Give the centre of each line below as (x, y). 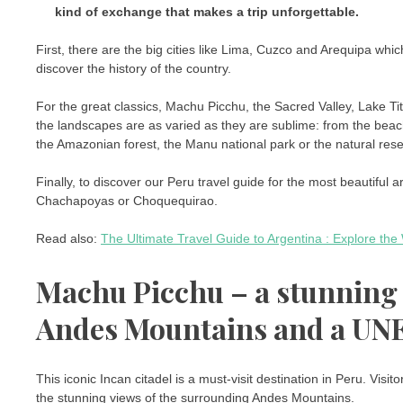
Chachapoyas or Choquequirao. (127, 201)
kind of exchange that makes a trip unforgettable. (207, 12)
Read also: (68, 239)
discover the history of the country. (134, 69)
